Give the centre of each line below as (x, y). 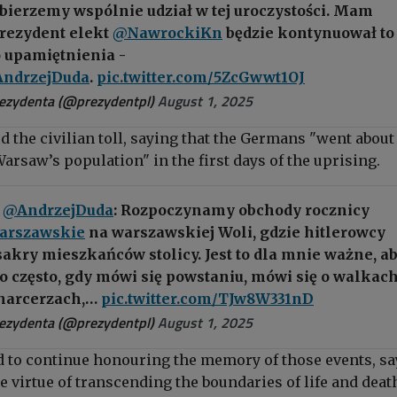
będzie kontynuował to (310, 32)
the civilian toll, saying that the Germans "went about (204, 138)
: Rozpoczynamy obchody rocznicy (241, 210)
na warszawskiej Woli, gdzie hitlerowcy (235, 232)
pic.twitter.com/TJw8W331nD (207, 298)
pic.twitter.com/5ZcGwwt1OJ (201, 77)
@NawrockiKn (167, 32)
